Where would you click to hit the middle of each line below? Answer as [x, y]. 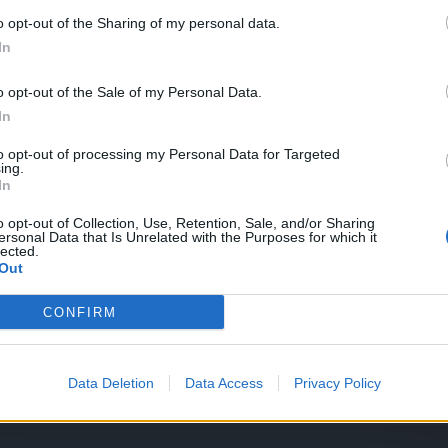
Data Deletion [110, 383]
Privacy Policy [337, 383]
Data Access [223, 383]
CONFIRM [79, 312]
